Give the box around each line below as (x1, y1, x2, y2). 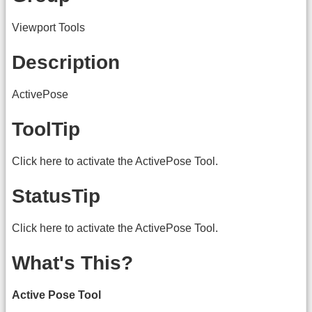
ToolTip (12, 118, 80, 141)
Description (12, 52, 120, 74)
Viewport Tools (12, 21, 85, 33)
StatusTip (12, 185, 100, 208)
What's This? (12, 252, 133, 274)
